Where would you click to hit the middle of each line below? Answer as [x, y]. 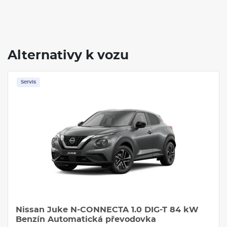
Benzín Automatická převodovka [86, 219]
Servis [28, 82]
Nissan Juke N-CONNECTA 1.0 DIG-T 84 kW [107, 210]
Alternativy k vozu [68, 55]
